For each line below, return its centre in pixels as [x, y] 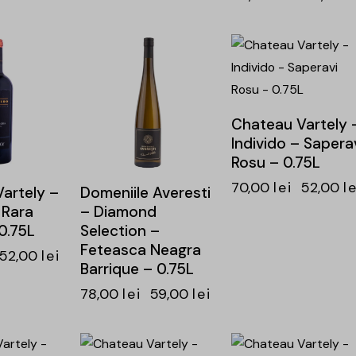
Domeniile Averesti [145, 193]
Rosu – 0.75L [275, 163]
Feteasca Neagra [140, 250]
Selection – [120, 231]
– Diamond [118, 212]
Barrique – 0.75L [137, 269]
